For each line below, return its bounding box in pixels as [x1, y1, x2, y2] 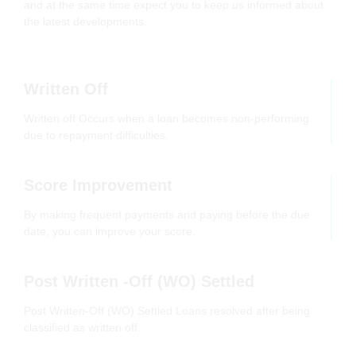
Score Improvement [24, 176, 172, 195]
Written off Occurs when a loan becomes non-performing [24, 112, 309, 126]
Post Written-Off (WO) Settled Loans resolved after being [24, 304, 310, 318]
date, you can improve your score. [24, 225, 195, 238]
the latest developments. [24, 15, 147, 29]
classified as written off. [24, 321, 141, 335]
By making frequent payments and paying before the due [24, 208, 310, 222]
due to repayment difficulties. [24, 129, 168, 142]
